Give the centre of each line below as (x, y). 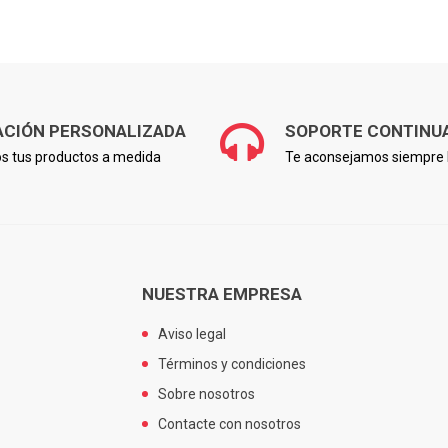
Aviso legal (192, 333)
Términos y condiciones (232, 363)
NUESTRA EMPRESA (222, 293)
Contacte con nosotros (229, 423)
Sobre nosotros (206, 393)
